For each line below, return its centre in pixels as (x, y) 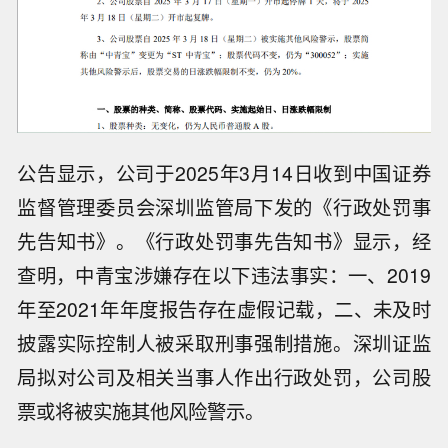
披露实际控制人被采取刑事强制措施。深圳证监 (224, 343)
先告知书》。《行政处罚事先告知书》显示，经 (224, 241)
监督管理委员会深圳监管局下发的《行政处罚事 (224, 207)
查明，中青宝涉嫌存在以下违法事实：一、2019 (224, 275)
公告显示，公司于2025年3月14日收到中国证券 (224, 173)
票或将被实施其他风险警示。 (141, 411)
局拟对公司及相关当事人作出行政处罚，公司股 (224, 377)
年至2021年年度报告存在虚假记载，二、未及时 (224, 309)
